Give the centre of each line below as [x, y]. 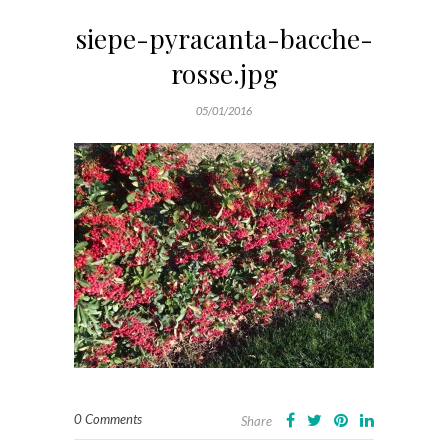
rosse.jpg [224, 73]
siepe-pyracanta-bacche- [224, 38]
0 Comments [108, 419]
